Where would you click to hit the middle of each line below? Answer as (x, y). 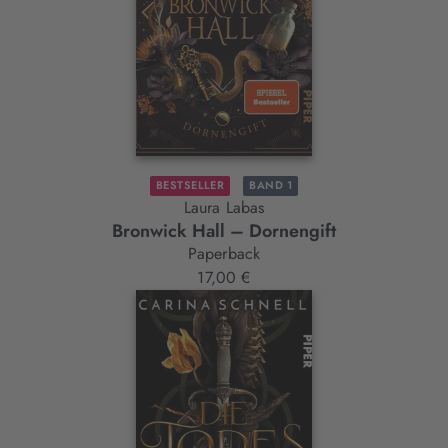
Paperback (224, 254)
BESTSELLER (190, 185)
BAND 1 (271, 185)
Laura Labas (224, 208)
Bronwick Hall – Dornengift (224, 231)
